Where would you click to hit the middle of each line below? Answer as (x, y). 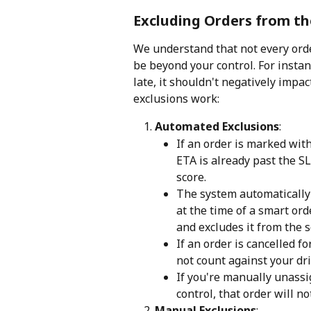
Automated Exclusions (217, 127)
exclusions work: (176, 99)
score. (191, 177)
